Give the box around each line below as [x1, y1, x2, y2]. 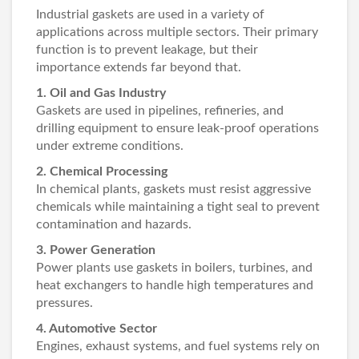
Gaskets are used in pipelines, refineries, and [36, 104, 284, 117]
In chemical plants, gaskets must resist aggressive [36, 183, 311, 196]
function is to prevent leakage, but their [36, 43, 258, 56]
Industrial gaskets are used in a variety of [36, 8, 264, 21]
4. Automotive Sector [36, 322, 157, 335]
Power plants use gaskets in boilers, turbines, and [36, 261, 313, 274]
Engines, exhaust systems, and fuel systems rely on [36, 340, 320, 353]
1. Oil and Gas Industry [36, 87, 166, 99]
